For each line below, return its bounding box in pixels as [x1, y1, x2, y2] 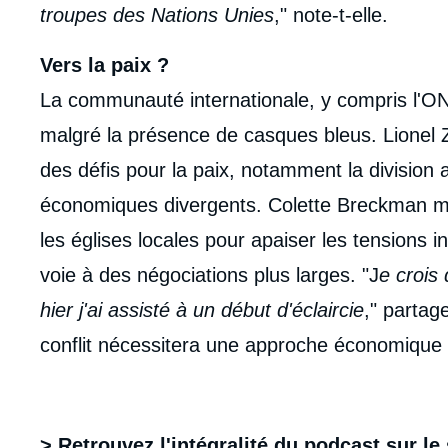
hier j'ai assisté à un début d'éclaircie [40, 298, 364, 321]
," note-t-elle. [274, 3, 388, 26]
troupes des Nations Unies [40, 3, 274, 26]
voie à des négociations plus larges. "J [40, 263, 379, 286]
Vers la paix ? [40, 53, 169, 76]
